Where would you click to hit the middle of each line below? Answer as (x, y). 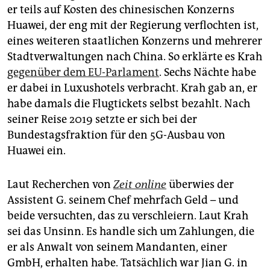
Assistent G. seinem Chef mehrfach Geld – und (123, 200)
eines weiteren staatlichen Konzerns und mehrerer (135, 41)
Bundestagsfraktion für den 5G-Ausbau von (116, 135)
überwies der (200, 185)
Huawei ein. (36, 151)
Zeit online (140, 185)
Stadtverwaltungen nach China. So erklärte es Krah (135, 57)
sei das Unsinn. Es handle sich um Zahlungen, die (131, 232)
